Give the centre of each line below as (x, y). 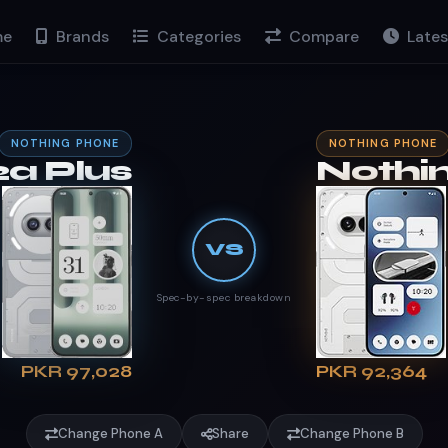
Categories (197, 36)
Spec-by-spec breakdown (224, 297)
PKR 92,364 (371, 372)
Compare (322, 36)
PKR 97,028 (76, 372)
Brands (80, 36)
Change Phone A (110, 434)
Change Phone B (351, 434)
